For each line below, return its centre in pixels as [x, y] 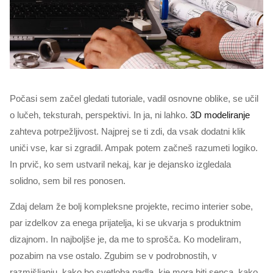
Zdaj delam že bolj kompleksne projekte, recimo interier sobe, [131, 207]
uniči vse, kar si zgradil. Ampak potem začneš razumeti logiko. [134, 148]
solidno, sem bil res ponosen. [68, 181]
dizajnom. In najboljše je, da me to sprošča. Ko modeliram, [126, 239]
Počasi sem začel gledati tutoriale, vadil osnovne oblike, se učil [134, 99]
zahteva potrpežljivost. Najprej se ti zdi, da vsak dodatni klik [128, 132]
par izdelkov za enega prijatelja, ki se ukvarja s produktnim [126, 223]
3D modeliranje [220, 115]
